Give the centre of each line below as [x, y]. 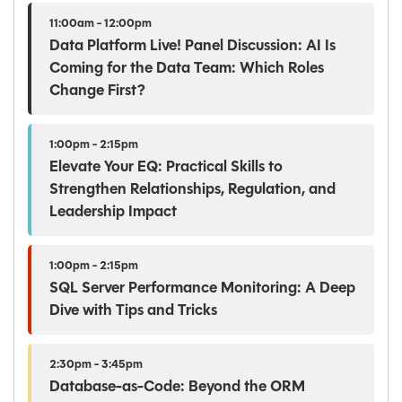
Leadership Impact [113, 212]
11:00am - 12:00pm [100, 23]
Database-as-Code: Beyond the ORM [177, 387]
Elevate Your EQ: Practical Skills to [166, 167]
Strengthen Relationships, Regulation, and [192, 189]
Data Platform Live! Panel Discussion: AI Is [192, 46]
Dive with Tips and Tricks [133, 310]
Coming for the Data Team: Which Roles [187, 68]
